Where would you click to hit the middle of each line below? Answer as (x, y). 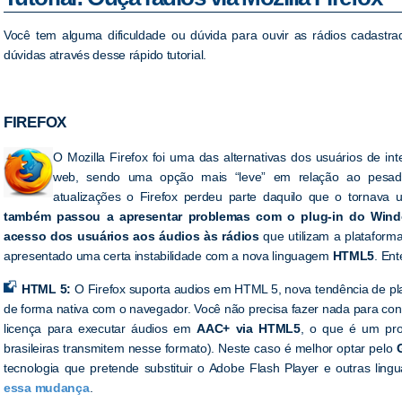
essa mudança (47, 387)
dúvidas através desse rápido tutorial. (105, 55)
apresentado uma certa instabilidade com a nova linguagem (168, 256)
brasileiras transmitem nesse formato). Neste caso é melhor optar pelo (200, 348)
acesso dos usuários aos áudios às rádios (131, 236)
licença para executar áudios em (100, 328)
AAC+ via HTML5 (249, 328)
